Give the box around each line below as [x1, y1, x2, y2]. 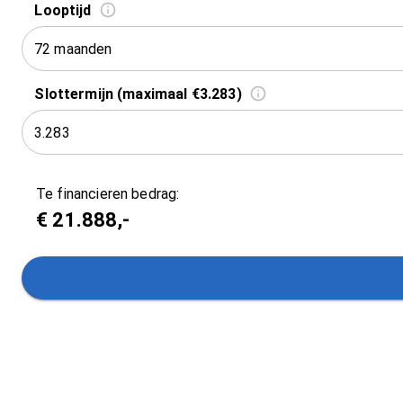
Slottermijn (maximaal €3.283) [34, 85, 242, 103]
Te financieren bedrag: [36, 185, 180, 203]
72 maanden [34, 40, 112, 58]
